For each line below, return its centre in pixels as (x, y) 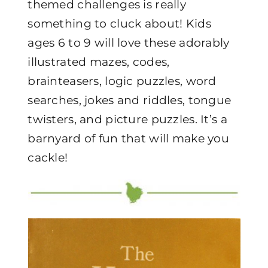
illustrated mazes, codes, (99, 62)
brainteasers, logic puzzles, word (122, 81)
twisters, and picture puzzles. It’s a (127, 119)
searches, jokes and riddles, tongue (130, 100)
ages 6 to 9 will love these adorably (129, 43)
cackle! (48, 158)
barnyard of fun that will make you (128, 138)
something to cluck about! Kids (119, 24)
